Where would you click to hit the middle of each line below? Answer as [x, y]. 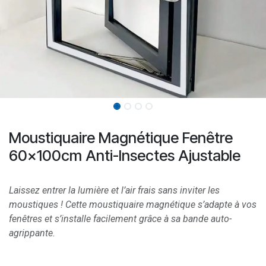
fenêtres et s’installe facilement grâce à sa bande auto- [120, 219]
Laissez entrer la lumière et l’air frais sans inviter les [114, 191]
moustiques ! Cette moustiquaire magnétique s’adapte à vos [133, 205]
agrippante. [32, 233]
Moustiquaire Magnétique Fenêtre [121, 138]
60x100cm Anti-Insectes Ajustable [125, 156]
